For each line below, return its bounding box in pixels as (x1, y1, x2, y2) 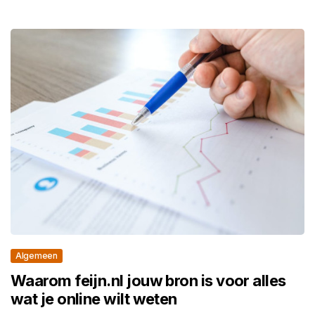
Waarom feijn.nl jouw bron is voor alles (11, 271, 286, 290)
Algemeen (15, 250, 58, 261)
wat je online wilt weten (11, 289, 177, 308)
